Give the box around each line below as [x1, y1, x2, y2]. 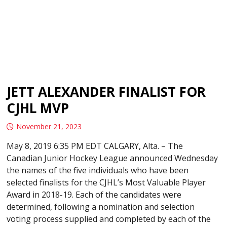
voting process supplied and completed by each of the [7, 213, 211, 225]
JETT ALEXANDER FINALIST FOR [7, 83, 206, 101]
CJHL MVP [7, 99, 69, 118]
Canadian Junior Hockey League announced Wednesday [7, 153, 218, 164]
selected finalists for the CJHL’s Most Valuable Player [7, 177, 206, 188]
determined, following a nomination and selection [7, 201, 195, 213]
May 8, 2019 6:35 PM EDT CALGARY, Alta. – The [7, 140, 183, 152]
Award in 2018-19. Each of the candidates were [7, 189, 182, 201]
